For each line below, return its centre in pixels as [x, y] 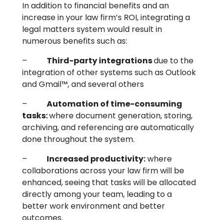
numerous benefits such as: [75, 41]
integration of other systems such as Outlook [109, 72]
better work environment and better [94, 206]
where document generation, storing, [121, 116]
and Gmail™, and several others [83, 84]
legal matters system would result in [92, 29]
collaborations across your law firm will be [103, 171]
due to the [174, 61]
